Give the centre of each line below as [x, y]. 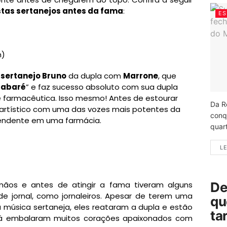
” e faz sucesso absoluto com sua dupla [102, 87]
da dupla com [95, 75]
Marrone [141, 75]
